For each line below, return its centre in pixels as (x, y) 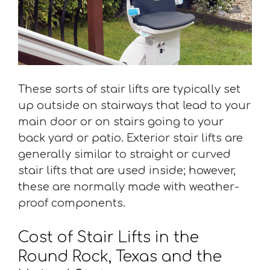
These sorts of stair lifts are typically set (129, 89)
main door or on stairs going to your (121, 121)
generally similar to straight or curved (124, 154)
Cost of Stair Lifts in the (108, 237)
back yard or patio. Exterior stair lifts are (130, 138)
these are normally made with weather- (129, 187)
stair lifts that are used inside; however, (127, 170)
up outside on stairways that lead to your (134, 105)
